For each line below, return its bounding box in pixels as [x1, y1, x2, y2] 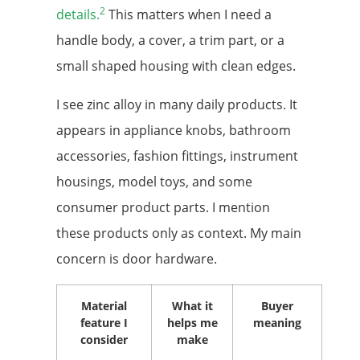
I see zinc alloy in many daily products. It [56, 95, 297, 113]
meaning [253, 314, 301, 330]
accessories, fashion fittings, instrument [56, 146, 298, 165]
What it [171, 297, 213, 313]
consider [80, 331, 128, 347]
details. [56, 5, 100, 23]
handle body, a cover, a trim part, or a [56, 31, 284, 49]
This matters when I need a [105, 5, 272, 23]
